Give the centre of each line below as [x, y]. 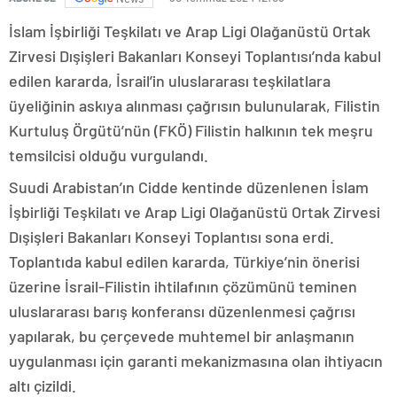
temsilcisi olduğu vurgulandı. [109, 156]
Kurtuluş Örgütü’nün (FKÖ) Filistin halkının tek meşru [191, 131]
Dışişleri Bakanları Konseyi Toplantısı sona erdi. [171, 237]
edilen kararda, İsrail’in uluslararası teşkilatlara [170, 81]
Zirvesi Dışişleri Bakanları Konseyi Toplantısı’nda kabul [195, 56]
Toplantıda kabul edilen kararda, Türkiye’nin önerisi [184, 262]
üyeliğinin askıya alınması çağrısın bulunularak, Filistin [195, 106]
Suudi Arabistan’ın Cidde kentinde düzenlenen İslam [189, 187]
